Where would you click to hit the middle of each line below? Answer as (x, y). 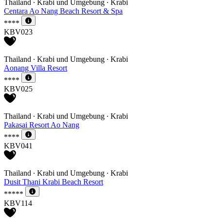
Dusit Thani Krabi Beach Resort (54, 182)
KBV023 (18, 32)
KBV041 (18, 146)
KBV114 (18, 203)
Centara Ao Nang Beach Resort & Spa (63, 11)
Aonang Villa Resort (36, 68)
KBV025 (18, 89)
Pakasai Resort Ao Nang (42, 125)
